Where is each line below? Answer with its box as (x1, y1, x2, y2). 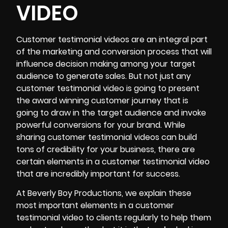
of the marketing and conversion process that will (16, 46, 212, 58)
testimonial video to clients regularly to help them (16, 212, 211, 224)
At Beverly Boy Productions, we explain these (16, 187, 191, 199)
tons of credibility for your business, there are (16, 144, 195, 155)
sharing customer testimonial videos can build (16, 131, 197, 143)
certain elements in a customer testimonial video (16, 156, 210, 167)
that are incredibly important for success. (16, 168, 180, 180)
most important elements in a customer (16, 199, 174, 212)
